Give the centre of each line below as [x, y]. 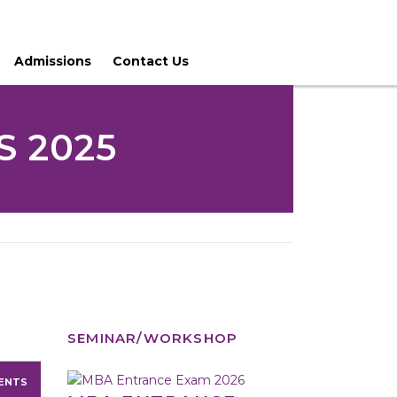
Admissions [53, 61]
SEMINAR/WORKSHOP [153, 338]
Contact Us [151, 61]
